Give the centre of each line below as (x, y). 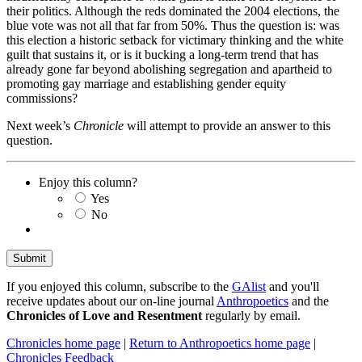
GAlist (249, 287)
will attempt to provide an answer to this (227, 126)
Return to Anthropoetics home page (220, 343)
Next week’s (40, 126)
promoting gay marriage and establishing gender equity (146, 84)
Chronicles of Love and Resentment (104, 316)
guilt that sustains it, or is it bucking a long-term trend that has (162, 55)
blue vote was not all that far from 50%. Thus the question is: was (173, 26)
